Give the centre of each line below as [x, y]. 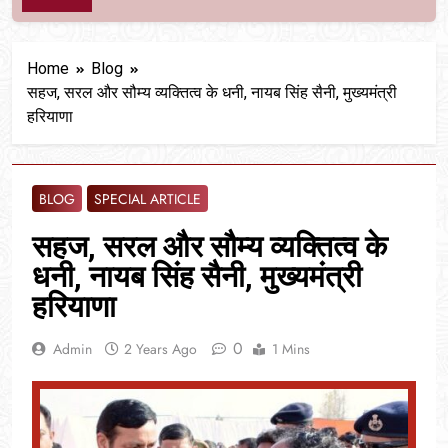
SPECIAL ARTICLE [147, 198]
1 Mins [291, 348]
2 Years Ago [160, 348]
